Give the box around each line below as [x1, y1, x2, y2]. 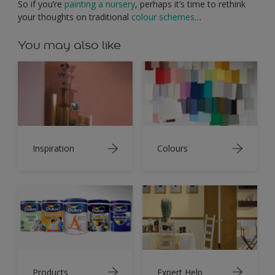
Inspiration [33, 142, 74, 155]
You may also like [18, 37, 121, 53]
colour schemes [131, 11, 195, 23]
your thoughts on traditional [18, 11, 131, 23]
